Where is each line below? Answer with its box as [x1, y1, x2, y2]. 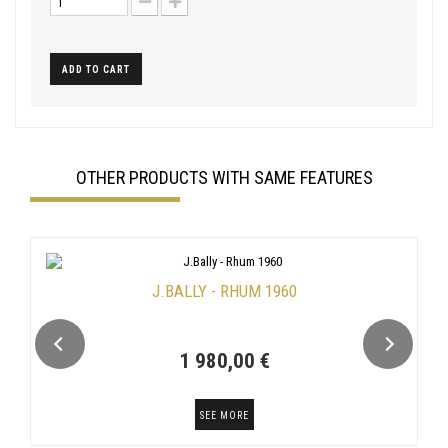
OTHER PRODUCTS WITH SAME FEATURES [75, 166, 373, 188]
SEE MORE [199, 409, 249, 421]
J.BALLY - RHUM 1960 [151, 280, 297, 301]
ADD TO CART [62, 63, 130, 75]
